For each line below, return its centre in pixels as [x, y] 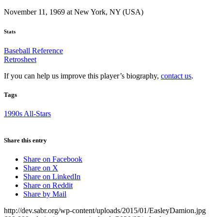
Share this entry [25, 140]
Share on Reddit [48, 186]
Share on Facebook [53, 159]
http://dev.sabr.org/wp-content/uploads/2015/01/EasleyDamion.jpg [105, 211]
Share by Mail [45, 194]
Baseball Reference [33, 50]
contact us [176, 76]
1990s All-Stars [27, 113]
